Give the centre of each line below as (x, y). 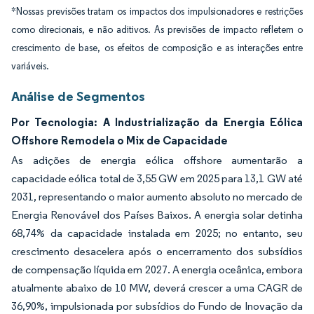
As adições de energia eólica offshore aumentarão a (157, 160)
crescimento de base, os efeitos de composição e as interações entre (157, 48)
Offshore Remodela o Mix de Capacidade (120, 140)
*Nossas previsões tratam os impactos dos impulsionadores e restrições (157, 12)
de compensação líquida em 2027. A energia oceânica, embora (157, 269)
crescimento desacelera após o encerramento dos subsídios (157, 251)
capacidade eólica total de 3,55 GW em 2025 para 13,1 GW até (157, 178)
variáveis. (30, 66)
